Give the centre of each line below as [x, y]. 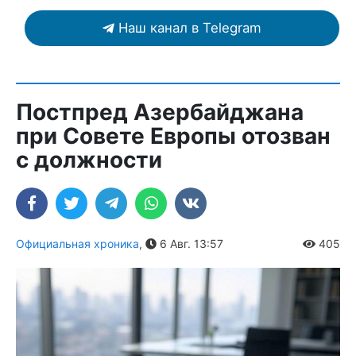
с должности [89, 160]
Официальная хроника [77, 244]
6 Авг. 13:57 [190, 244]
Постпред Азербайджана [160, 112]
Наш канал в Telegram [190, 28]
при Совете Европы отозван [173, 136]
